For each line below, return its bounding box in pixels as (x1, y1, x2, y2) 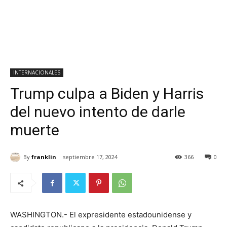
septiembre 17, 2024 (63, 153, 118, 161)
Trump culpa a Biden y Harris (10, 85, 204, 102)
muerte (10, 121, 59, 139)
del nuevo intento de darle (10, 103, 185, 121)
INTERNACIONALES (13, 69, 60, 76)
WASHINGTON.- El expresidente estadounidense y (10, 210, 192, 220)
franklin (31, 153, 56, 161)
